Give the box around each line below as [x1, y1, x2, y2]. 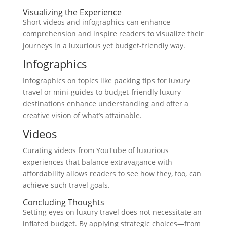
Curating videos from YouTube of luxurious [22, 145, 169, 156]
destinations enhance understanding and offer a [22, 99, 188, 109]
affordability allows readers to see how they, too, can [22, 169, 201, 179]
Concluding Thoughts [22, 197, 104, 208]
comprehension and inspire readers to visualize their [22, 29, 204, 39]
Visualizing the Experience [22, 7, 122, 18]
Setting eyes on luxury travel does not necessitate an [22, 207, 202, 217]
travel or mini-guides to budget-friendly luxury [22, 87, 181, 97]
